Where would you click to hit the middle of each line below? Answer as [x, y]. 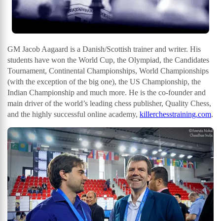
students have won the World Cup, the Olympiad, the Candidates [108, 60]
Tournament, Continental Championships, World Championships [108, 71]
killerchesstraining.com [175, 114]
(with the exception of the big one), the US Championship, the [104, 82]
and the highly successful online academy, [74, 114]
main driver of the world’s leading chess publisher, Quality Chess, [109, 104]
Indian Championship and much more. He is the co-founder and [107, 93]
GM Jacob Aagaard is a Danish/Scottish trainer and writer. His [104, 49]
